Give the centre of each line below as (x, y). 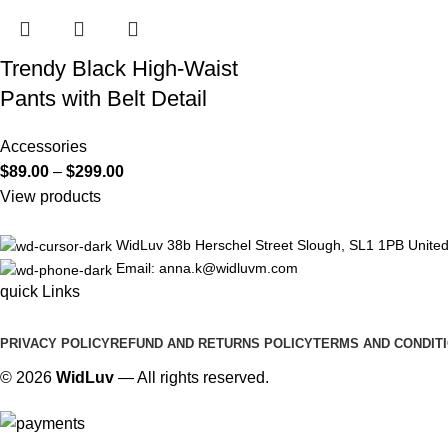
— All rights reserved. (191, 377)
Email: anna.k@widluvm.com (207, 268)
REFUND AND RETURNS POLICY (211, 343)
